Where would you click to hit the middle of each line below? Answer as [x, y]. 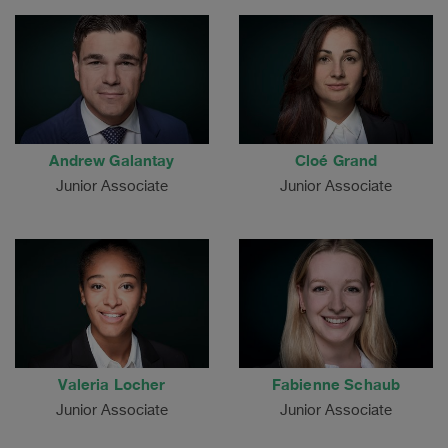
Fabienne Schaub [336, 384]
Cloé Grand [336, 159]
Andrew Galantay [112, 159]
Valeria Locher [112, 384]
